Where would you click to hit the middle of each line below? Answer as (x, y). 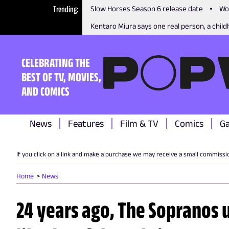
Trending (65, 9)
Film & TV (139, 123)
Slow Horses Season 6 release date (147, 8)
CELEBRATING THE (56, 62)
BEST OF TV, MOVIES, (61, 77)
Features (86, 123)
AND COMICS (45, 91)
